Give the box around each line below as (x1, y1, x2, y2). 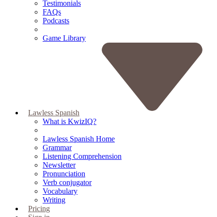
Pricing (28, 204, 50, 213)
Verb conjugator (43, 178, 92, 186)
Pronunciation (43, 170, 85, 178)
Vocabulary (43, 187, 77, 195)
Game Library (43, 34, 86, 42)
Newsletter (43, 161, 76, 169)
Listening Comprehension (43, 152, 122, 160)
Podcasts (43, 16, 69, 25)
